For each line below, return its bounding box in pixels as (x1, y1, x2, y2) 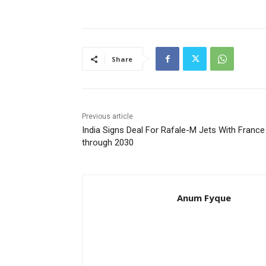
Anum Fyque (177, 192, 231, 204)
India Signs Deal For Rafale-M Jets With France (82, 125, 265, 136)
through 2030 (82, 137, 134, 148)
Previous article (82, 112, 133, 121)
